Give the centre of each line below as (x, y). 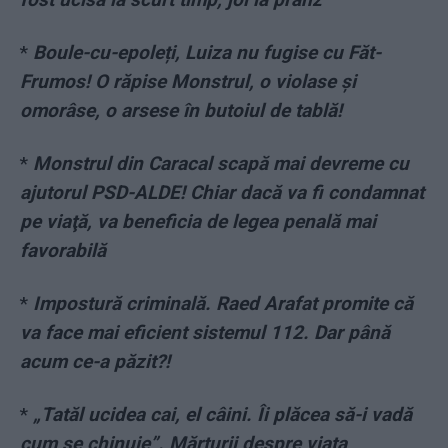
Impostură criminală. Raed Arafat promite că (223, 304)
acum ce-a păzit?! (95, 362)
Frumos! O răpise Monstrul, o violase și (188, 82)
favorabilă (63, 251)
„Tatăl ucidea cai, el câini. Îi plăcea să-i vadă (222, 415)
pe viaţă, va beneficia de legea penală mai (198, 222)
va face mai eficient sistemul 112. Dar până (205, 333)
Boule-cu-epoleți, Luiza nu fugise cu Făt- (207, 53)
